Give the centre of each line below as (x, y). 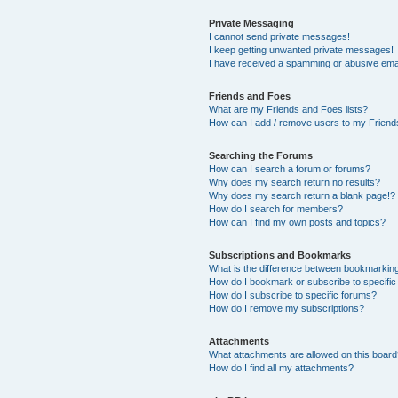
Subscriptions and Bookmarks (280, 255)
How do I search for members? (276, 209)
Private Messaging (252, 23)
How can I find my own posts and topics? (298, 222)
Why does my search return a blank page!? (302, 195)
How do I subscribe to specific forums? (293, 295)
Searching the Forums (261, 155)
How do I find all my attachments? (282, 368)
